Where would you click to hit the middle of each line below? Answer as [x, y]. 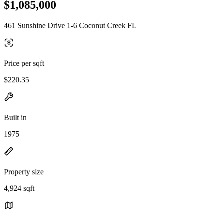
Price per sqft [24, 63]
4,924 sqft [19, 188]
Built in [15, 117]
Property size [24, 171]
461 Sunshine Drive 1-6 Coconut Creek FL [70, 25]
